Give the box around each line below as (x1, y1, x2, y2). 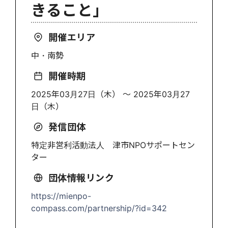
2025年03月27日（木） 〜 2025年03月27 (31, 89, 190, 99)
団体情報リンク (48, 172, 114, 183)
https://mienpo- (31, 190, 91, 201)
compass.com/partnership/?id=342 (31, 203, 167, 213)
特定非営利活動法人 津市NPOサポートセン (31, 139, 195, 150)
